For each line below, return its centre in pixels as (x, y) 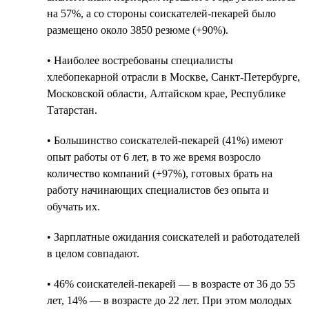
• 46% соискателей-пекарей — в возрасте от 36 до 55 (171, 283)
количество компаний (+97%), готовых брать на (160, 173)
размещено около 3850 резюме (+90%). (138, 30)
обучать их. (73, 206)
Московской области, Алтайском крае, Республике (166, 93)
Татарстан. (72, 110)
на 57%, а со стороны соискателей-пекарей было (161, 13)
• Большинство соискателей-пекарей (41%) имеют (165, 140)
